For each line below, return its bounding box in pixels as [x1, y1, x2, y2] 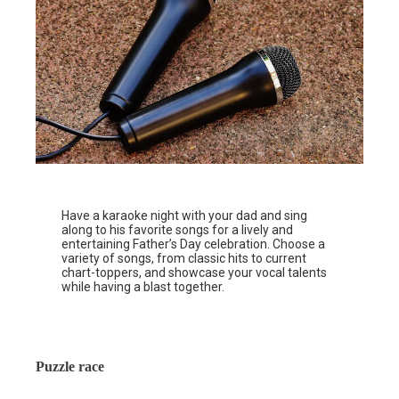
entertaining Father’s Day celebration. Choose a [61, 236, 326, 251]
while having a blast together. [61, 279, 225, 294]
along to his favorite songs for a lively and [61, 222, 294, 237]
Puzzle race [36, 358, 104, 374]
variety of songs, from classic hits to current [61, 250, 307, 265]
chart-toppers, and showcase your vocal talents [61, 265, 328, 280]
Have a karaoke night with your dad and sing [61, 208, 308, 223]
